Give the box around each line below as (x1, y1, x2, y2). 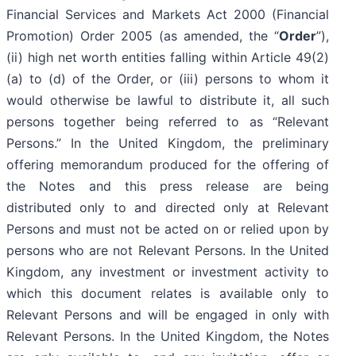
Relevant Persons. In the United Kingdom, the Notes (6, 328, 329, 345)
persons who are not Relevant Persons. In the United (6, 242, 329, 259)
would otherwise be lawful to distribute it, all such (6, 92, 329, 109)
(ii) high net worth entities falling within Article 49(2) (6, 49, 329, 66)
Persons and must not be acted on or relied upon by (6, 221, 329, 238)
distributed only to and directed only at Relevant (6, 199, 329, 216)
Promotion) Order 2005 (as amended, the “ (6, 28, 279, 44)
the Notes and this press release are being (6, 178, 329, 195)
